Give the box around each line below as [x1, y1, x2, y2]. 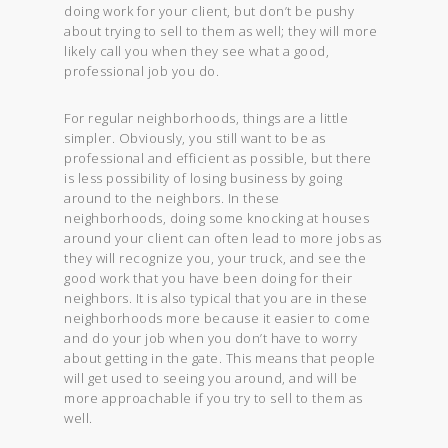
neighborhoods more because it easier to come [64, 308, 371, 327]
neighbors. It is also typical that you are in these [64, 288, 368, 307]
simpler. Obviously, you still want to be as [64, 128, 326, 147]
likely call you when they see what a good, [64, 41, 330, 60]
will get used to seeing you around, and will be [64, 368, 358, 387]
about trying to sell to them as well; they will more [64, 21, 378, 40]
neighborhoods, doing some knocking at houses [64, 208, 370, 227]
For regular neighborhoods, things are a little [64, 108, 349, 127]
